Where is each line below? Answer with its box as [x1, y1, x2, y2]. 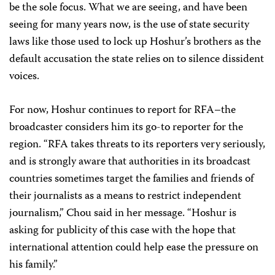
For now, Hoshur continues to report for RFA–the [9, 101, 236, 120]
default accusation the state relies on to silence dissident [9, 50, 264, 69]
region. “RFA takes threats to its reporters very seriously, [9, 136, 265, 154]
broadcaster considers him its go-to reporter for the [9, 118, 243, 137]
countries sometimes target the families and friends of [9, 170, 254, 188]
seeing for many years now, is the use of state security [9, 16, 249, 34]
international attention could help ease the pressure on [9, 239, 258, 257]
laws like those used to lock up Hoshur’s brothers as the [9, 33, 261, 52]
